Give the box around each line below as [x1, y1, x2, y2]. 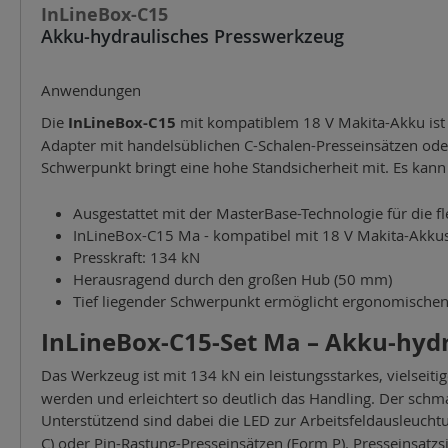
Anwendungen [41, 79, 141, 100]
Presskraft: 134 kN [73, 246, 204, 267]
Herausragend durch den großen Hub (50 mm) [73, 268, 396, 289]
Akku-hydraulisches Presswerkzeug [41, 23, 344, 48]
